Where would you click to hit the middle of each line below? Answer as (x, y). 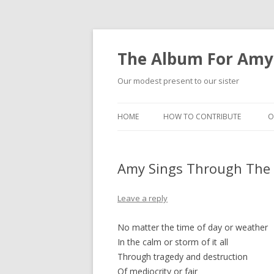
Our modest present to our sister (178, 81)
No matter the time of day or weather (193, 227)
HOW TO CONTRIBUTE (202, 117)
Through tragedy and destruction (183, 257)
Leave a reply (143, 198)
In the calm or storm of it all (173, 242)
